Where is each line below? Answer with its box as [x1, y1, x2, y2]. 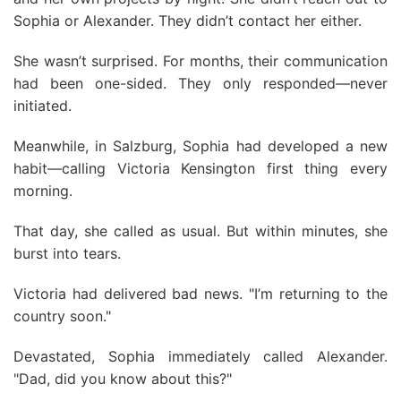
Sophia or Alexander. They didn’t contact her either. [13, 12, 362, 30]
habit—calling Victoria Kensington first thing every [13, 159, 388, 177]
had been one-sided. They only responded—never [13, 74, 388, 92]
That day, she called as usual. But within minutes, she [13, 222, 388, 240]
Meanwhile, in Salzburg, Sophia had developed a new [13, 137, 388, 155]
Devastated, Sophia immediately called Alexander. [13, 347, 388, 365]
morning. [13, 182, 73, 200]
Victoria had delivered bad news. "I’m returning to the [13, 285, 388, 303]
